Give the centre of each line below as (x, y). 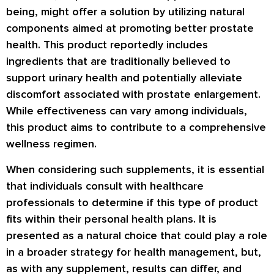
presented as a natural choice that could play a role (137, 235)
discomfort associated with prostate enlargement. (133, 94)
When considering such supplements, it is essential (135, 169)
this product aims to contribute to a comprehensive (136, 128)
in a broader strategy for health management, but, (134, 252)
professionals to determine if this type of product (132, 202)
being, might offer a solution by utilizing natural (125, 12)
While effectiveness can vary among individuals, (127, 111)
